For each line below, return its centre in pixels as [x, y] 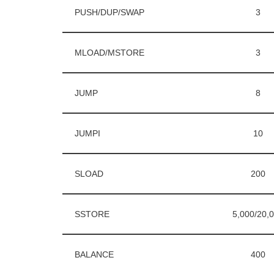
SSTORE [92, 214]
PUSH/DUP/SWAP [109, 13]
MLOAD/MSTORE [109, 53]
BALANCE [94, 255]
